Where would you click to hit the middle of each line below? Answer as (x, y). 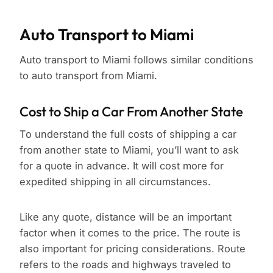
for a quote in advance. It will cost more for (122, 166)
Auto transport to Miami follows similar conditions (136, 60)
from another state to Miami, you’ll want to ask (129, 150)
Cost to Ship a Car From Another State (131, 112)
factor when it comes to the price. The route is (130, 233)
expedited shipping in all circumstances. (115, 182)
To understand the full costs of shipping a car (128, 134)
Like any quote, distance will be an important (126, 217)
